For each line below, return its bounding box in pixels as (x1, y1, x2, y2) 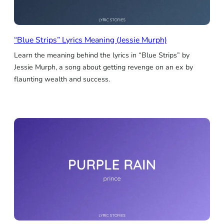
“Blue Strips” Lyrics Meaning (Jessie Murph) (14, 34, 167, 46)
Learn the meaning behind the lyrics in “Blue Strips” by (14, 50, 189, 60)
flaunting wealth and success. (14, 74, 110, 84)
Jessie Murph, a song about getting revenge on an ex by (14, 62, 193, 72)
